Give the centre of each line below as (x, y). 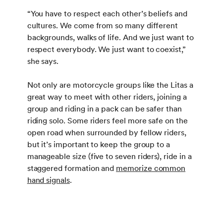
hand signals (48, 180)
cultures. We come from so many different (103, 25)
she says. (43, 61)
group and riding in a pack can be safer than (104, 109)
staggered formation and (72, 168)
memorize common (151, 168)
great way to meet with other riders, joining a (107, 97)
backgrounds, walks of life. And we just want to (110, 37)
